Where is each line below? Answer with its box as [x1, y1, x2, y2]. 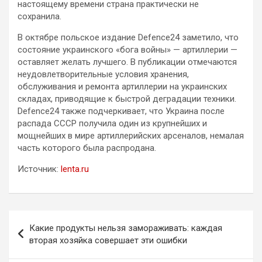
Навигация [8, 210, 85, 227]
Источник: [18, 163, 61, 174]
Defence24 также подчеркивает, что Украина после [18, 105, 225, 116]
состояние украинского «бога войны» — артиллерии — [18, 44, 237, 55]
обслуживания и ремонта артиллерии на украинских [18, 81, 227, 92]
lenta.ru [61, 163, 89, 174]
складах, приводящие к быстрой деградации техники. [18, 93, 236, 104]
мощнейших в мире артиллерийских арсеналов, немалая [18, 130, 244, 141]
